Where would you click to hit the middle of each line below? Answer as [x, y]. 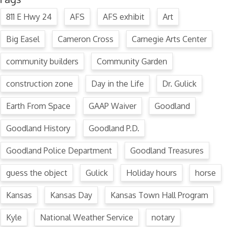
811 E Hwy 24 [29, 17]
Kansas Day [71, 195]
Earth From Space [38, 106]
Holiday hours [152, 173]
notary [163, 217]
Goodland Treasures [167, 150]
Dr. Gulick [179, 84]
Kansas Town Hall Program [159, 195]
